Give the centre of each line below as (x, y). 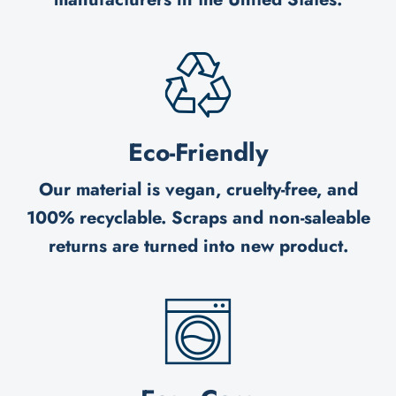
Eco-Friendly (198, 152)
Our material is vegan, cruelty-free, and (198, 189)
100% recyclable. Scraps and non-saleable (198, 217)
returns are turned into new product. (198, 246)
